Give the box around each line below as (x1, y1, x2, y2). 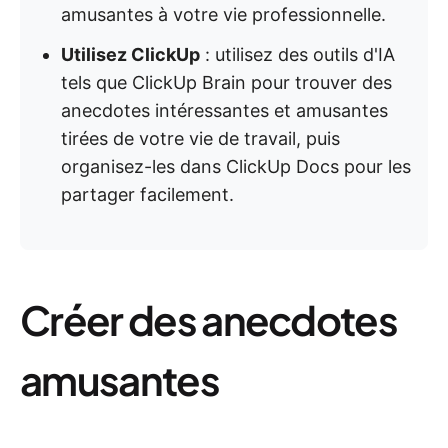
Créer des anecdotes (20, 294, 398, 345)
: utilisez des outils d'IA (200, 44, 395, 65)
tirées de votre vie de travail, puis (61, 128, 340, 149)
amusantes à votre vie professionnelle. (61, 4, 386, 25)
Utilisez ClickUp (61, 44, 200, 65)
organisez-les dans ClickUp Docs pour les (61, 156, 411, 177)
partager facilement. (61, 184, 234, 205)
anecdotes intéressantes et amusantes (61, 100, 388, 121)
